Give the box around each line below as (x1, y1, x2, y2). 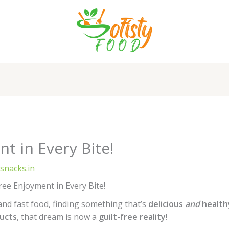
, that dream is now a (16, 211, 99, 223)
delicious (148, 198, 185, 210)
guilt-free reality (98, 211, 166, 223)
